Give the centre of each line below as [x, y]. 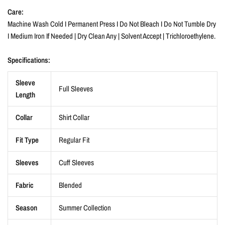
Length [25, 94]
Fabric [25, 185]
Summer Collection [85, 207]
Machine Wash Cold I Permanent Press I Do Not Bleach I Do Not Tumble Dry [112, 24]
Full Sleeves [76, 88]
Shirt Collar [74, 117]
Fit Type [27, 140]
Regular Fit [74, 140]
